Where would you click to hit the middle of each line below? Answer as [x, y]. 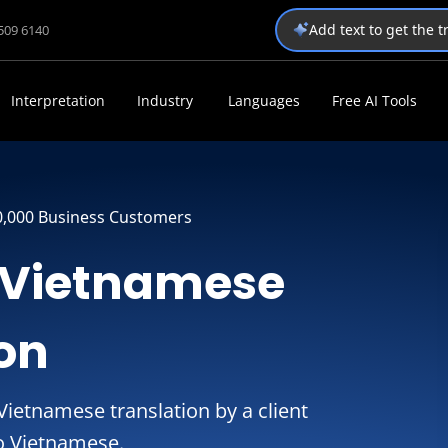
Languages [263, 100]
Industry [165, 100]
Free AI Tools [374, 100]
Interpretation [58, 100]
